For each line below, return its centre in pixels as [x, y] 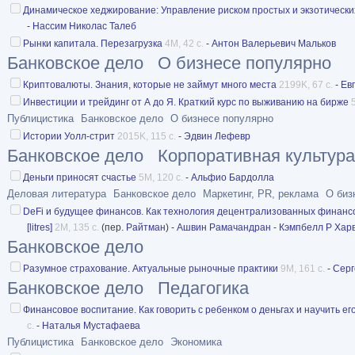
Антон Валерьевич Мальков [274, 43]
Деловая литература [57, 193]
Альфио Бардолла [233, 177]
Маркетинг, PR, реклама [261, 193]
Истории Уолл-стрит [69, 136]
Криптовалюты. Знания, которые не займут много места [150, 84]
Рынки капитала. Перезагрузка [93, 43]
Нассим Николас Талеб [84, 26]
